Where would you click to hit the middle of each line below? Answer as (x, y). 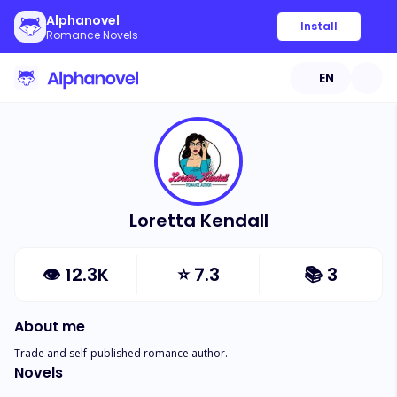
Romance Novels (92, 35)
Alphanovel (83, 20)
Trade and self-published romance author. (121, 353)
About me (50, 327)
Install (319, 26)
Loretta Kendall (198, 221)
